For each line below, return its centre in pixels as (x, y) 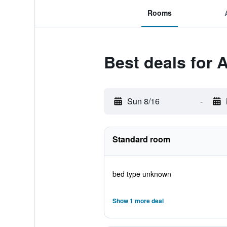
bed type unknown (142, 174)
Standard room (141, 139)
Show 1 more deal (138, 201)
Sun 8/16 (143, 101)
